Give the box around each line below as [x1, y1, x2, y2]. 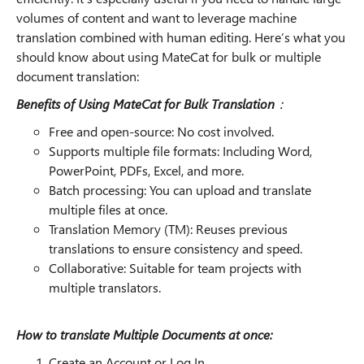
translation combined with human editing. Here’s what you [16, 28, 345, 45]
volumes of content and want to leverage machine [16, 9, 297, 26]
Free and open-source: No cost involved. [49, 123, 274, 140]
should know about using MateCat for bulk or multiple [16, 48, 321, 65]
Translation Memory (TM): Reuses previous [49, 220, 288, 237]
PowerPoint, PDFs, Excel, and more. [49, 162, 244, 179]
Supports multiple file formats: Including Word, [49, 142, 312, 159]
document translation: [16, 67, 139, 84]
